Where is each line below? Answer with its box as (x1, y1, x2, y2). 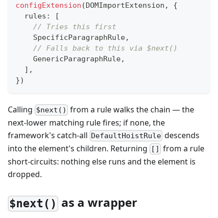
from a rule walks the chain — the (68, 104, 195, 115)
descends (163, 129, 200, 141)
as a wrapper (58, 194, 138, 211)
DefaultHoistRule (91, 131, 162, 140)
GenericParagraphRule (16, 54, 121, 63)
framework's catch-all (8, 129, 90, 141)
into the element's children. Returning (8, 143, 149, 154)
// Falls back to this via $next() (33, 43, 178, 53)
